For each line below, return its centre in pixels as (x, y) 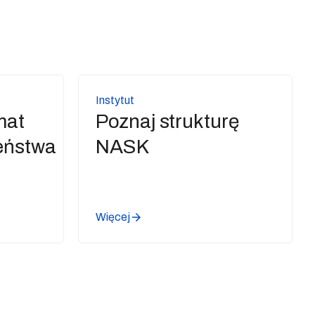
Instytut (115, 100)
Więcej (113, 217)
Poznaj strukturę (167, 121)
